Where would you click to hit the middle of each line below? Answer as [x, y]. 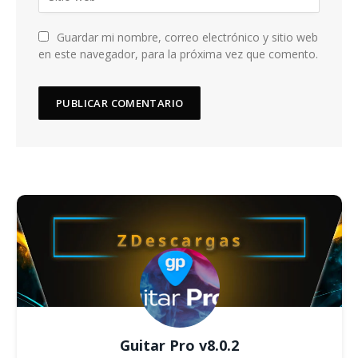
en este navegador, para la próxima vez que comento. [178, 54]
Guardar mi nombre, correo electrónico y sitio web [187, 38]
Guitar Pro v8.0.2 [179, 346]
